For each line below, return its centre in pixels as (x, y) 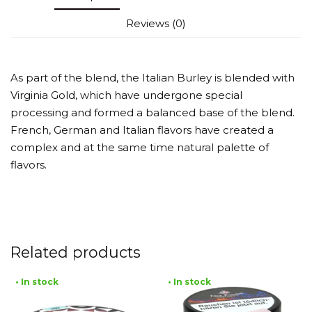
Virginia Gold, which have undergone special (126, 95)
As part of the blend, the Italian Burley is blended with (153, 78)
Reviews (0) (156, 24)
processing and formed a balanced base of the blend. (153, 113)
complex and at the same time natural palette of (140, 148)
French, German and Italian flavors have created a (142, 130)
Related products (76, 252)
